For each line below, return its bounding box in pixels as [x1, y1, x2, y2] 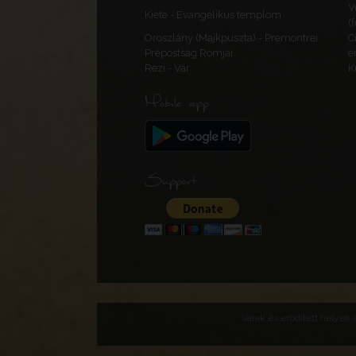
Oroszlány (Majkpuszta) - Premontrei [145, 32, 318, 44]
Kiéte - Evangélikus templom [145, 9, 281, 21]
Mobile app [145, 91, 209, 114]
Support [145, 168, 196, 192]
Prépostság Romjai [145, 47, 233, 59]
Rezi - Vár [145, 62, 190, 74]
